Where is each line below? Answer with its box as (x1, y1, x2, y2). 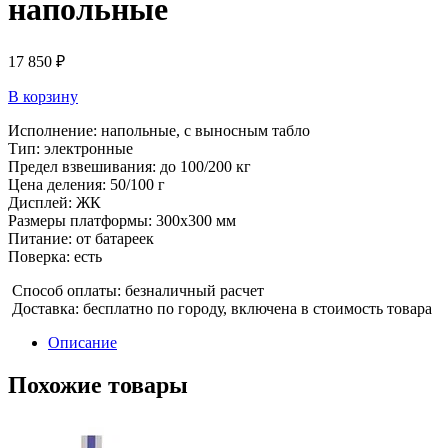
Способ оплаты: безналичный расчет (8, 281, 264, 299)
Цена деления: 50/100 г (8, 175, 165, 193)
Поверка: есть (8, 247, 102, 265)
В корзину (8, 87, 78, 105)
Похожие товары (8, 371, 188, 398)
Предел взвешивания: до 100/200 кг (8, 157, 251, 175)
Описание (48, 333, 117, 351)
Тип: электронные (8, 139, 133, 157)
